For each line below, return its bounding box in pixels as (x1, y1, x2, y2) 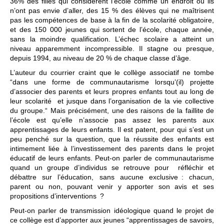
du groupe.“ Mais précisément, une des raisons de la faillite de (10, 106, 214, 114)
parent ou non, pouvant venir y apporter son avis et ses (10, 182, 214, 190)
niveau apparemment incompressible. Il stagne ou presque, (10, 44, 214, 52)
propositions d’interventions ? (10, 192, 104, 200)
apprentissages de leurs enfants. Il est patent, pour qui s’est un (10, 125, 214, 133)
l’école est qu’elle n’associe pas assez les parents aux (10, 116, 214, 124)
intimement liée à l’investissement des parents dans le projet (10, 144, 214, 152)
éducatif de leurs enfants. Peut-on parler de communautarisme (10, 154, 214, 162)
